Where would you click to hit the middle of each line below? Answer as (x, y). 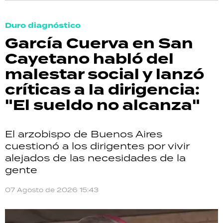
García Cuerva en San (99, 44)
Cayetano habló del (89, 59)
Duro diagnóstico (43, 26)
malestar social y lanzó (105, 75)
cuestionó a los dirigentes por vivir (97, 146)
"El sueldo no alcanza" (103, 106)
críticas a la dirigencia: (102, 90)
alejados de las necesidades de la (95, 158)
